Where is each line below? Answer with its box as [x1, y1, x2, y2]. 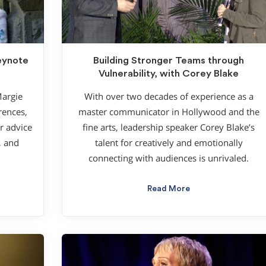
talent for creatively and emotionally [94, 137, 243, 148]
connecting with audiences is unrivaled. [88, 152, 249, 164]
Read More [147, 184, 190, 193]
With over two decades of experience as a [84, 90, 254, 102]
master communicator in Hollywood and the [78, 106, 259, 118]
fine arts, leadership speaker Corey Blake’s [83, 121, 255, 133]
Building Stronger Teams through [93, 56, 244, 66]
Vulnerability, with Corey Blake [99, 69, 239, 79]
